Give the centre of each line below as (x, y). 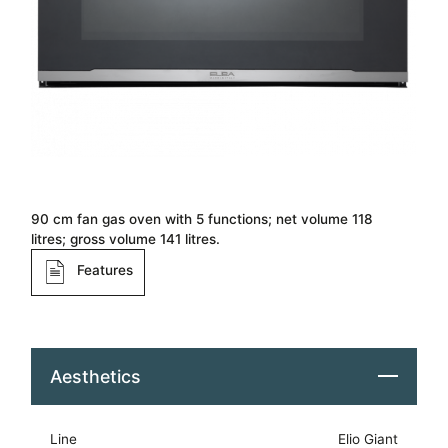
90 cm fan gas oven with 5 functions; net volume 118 (202, 218)
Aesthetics (95, 377)
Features (105, 270)
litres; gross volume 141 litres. (126, 238)
